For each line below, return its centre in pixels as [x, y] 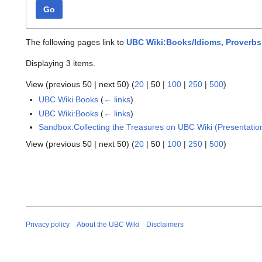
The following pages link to [76, 42]
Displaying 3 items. [61, 63]
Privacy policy [48, 224]
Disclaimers [165, 224]
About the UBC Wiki [108, 224]
